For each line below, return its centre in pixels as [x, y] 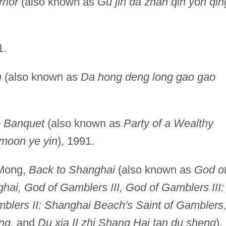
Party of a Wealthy [168, 123]
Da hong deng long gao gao [148, 77]
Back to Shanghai [72, 169]
